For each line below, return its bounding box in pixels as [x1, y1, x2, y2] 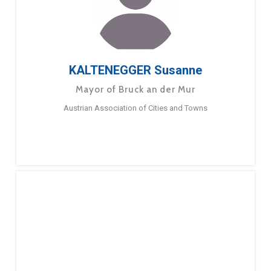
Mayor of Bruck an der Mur [75, 84, 195, 96]
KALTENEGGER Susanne [68, 63, 202, 78]
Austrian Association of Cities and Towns [63, 103, 207, 113]
